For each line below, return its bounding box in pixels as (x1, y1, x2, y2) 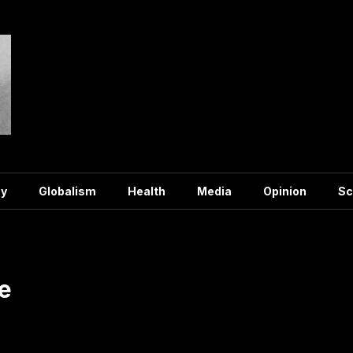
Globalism (39, 184, 96, 198)
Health (128, 184, 165, 198)
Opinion (263, 184, 307, 198)
